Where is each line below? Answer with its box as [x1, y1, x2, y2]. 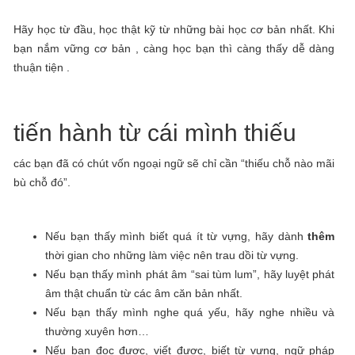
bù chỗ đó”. [13, 176, 71, 189]
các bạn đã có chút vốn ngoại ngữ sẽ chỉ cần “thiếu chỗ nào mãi [13, 157, 335, 170]
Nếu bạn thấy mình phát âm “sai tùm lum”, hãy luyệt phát [45, 268, 335, 281]
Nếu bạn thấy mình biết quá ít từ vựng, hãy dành [45, 230, 308, 242]
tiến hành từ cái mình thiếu [13, 120, 297, 146]
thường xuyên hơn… [45, 325, 150, 338]
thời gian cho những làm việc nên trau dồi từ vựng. [45, 249, 300, 261]
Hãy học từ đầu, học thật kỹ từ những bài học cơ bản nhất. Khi [13, 23, 335, 36]
